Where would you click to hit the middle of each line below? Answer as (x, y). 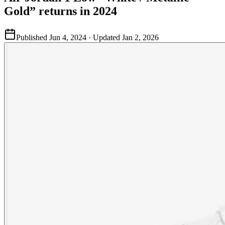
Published (32, 37)
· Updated (104, 37)
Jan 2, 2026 (140, 37)
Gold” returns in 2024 (61, 11)
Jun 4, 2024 (68, 37)
